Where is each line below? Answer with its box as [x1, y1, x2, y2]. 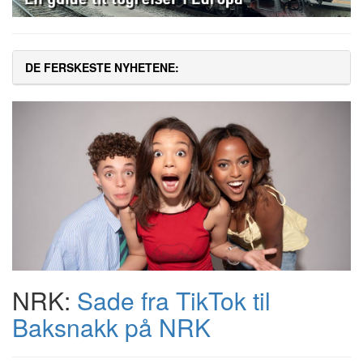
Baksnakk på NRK [12, 310, 211, 345]
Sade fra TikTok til [77, 283, 271, 318]
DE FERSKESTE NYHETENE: [25, 59, 179, 76]
